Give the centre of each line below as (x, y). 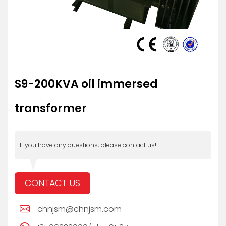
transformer (51, 108)
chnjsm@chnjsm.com (79, 209)
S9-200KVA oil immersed (86, 84)
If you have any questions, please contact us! (88, 145)
